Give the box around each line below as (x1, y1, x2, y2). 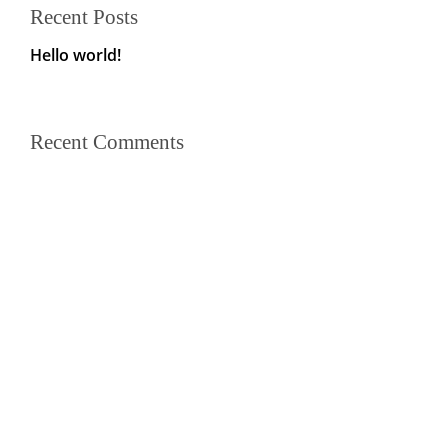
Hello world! (29, 44, 121, 66)
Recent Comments (29, 130, 184, 154)
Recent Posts (29, 5, 138, 29)
